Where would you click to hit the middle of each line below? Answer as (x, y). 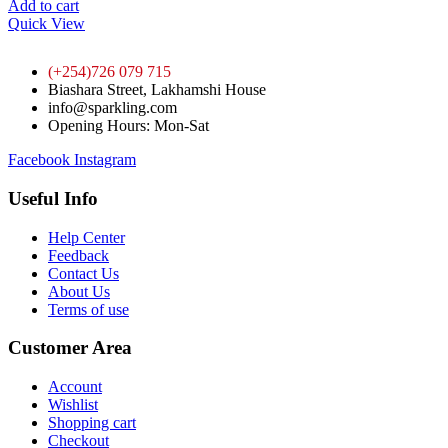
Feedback (78, 255)
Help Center (86, 237)
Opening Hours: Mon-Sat (128, 126)
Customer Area (70, 348)
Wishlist (73, 405)
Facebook (39, 160)
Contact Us (83, 273)
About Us (79, 291)
